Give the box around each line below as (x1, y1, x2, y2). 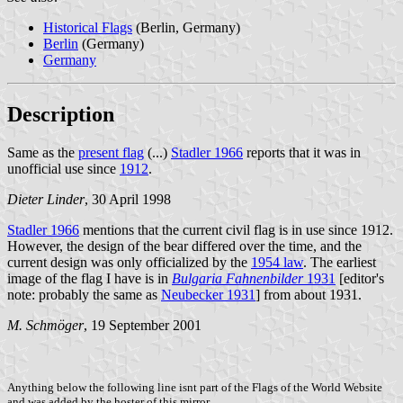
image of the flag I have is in (7, 271, 172, 287)
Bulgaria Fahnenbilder (172, 271, 303, 287)
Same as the (7, 145, 78, 161)
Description (7, 103, 114, 127)
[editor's (336, 271, 384, 287)
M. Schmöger (7, 318, 84, 334)
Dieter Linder (7, 192, 85, 208)
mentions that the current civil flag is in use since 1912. (79, 222, 393, 238)
